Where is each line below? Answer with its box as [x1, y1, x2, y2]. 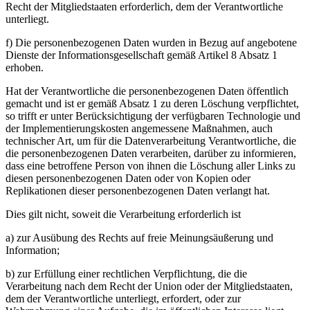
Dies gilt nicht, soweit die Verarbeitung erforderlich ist [6, 208, 241, 220]
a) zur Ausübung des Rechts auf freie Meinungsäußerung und [6, 232, 273, 244]
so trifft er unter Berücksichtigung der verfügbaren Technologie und [6, 110, 300, 122]
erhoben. [6, 62, 44, 73]
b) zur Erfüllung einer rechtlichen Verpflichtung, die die [6, 268, 247, 280]
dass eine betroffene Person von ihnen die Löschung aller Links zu [6, 160, 295, 172]
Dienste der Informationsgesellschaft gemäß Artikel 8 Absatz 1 [6, 49, 277, 61]
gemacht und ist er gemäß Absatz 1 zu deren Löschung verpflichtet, [6, 98, 299, 109]
